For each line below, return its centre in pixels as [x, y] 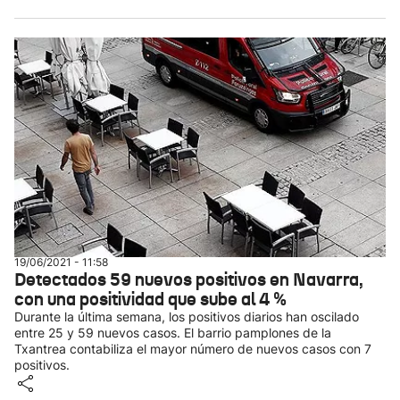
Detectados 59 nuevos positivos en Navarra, [189, 279]
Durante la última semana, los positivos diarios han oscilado [187, 317]
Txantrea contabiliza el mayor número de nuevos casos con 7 [193, 349]
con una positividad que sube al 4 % [150, 299]
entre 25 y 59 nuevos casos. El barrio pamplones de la [173, 333]
